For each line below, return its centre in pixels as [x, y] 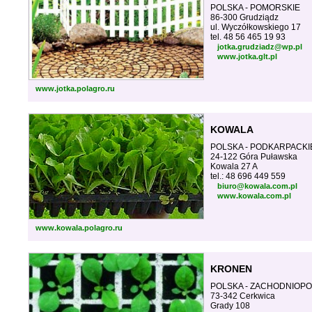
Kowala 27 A [234, 166]
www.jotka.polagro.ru [75, 88]
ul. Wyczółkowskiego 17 [256, 27]
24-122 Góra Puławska [254, 157]
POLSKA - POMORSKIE [255, 8]
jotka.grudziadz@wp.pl [260, 47]
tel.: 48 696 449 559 [248, 176]
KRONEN [231, 269]
